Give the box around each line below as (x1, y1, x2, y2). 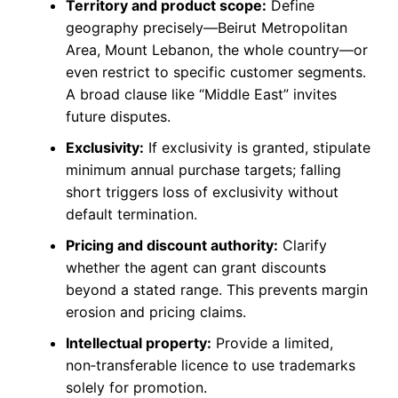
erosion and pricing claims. (65, 303, 246, 322)
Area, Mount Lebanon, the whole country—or (65, 41, 368, 60)
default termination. (65, 205, 197, 224)
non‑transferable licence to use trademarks (65, 356, 355, 375)
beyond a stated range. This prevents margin (65, 281, 368, 299)
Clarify (277, 236, 327, 255)
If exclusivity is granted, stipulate (143, 139, 370, 157)
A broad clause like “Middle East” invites (65, 85, 337, 104)
